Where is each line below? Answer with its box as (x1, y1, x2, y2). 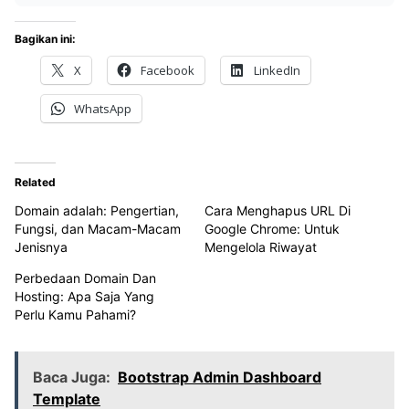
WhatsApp (74, 100, 132, 117)
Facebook (141, 61, 195, 79)
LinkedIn (254, 61, 301, 79)
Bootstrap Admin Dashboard (118, 367, 321, 386)
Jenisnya (15, 238, 68, 255)
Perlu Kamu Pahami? (15, 306, 136, 322)
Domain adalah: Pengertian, (15, 202, 179, 218)
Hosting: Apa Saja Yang (15, 288, 154, 304)
